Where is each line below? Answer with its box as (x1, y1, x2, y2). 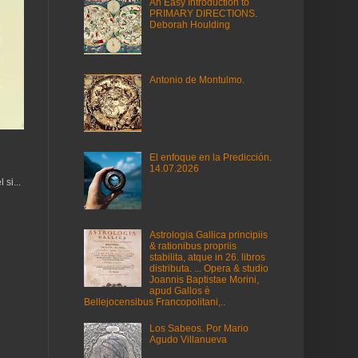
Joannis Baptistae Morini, (149, 273, 259, 285)
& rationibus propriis (149, 240, 237, 252)
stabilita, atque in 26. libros (149, 251, 265, 263)
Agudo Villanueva (149, 333, 227, 345)
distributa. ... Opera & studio (149, 262, 268, 274)
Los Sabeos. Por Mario (149, 322, 249, 334)
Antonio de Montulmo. (149, 74, 245, 86)
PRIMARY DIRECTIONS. (149, 8, 257, 20)
